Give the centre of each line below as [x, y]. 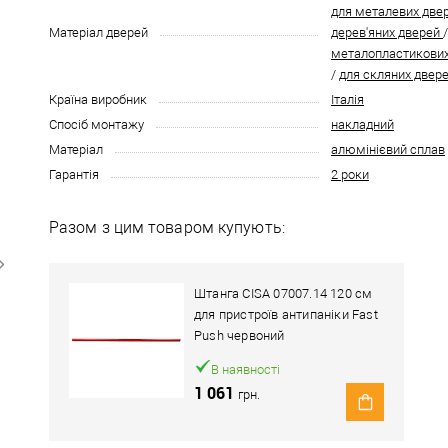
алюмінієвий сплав [388, 149]
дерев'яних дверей [387, 32]
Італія [347, 99]
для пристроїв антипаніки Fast [286, 314]
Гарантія [74, 174]
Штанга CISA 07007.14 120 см [283, 293]
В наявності [245, 369]
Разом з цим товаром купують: [167, 227]
